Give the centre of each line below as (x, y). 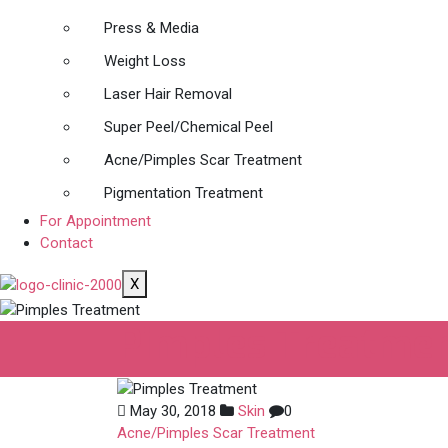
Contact (66, 243)
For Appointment (95, 221)
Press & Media (151, 28)
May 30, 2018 (171, 411)
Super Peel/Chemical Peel (188, 127)
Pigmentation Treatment (183, 193)
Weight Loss (145, 61)
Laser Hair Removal (168, 94)
